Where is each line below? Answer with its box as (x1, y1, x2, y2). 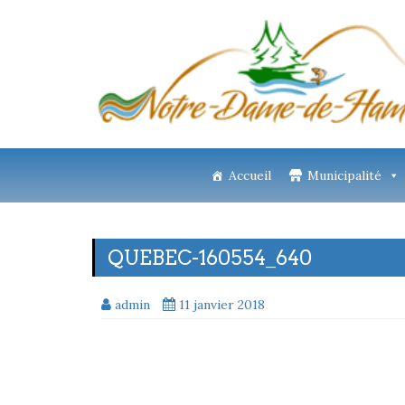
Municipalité (306, 167, 381, 184)
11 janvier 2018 (179, 297, 265, 313)
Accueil (228, 167, 271, 184)
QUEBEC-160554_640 (108, 246, 312, 269)
